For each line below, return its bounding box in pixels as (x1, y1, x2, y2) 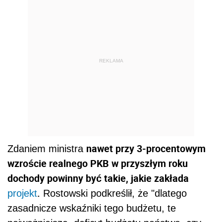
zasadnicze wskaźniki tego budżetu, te (7, 203, 176, 214)
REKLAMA (99, 57, 123, 63)
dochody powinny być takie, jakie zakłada (7, 171, 189, 185)
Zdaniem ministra (7, 143, 86, 155)
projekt (7, 188, 37, 199)
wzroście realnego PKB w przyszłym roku (7, 157, 188, 170)
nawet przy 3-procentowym (86, 142, 206, 156)
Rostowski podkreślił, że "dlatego (40, 188, 187, 199)
